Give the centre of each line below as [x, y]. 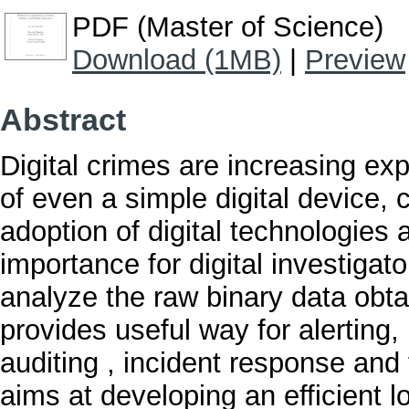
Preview [355, 60]
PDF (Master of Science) [228, 27]
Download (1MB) [177, 60]
